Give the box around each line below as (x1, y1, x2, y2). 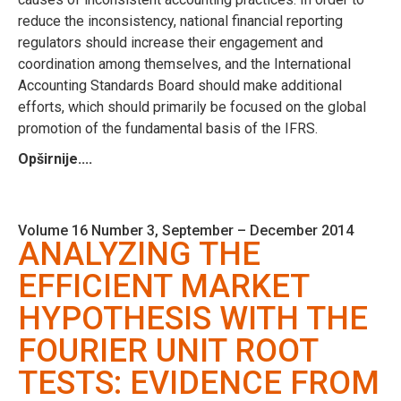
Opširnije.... (18, 149, 92, 167)
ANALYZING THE (18, 235, 260, 273)
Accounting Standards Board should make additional (18, 76, 342, 94)
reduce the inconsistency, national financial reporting (18, 12, 343, 30)
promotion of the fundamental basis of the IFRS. (18, 119, 318, 137)
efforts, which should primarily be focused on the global (18, 98, 366, 115)
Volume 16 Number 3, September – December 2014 (18, 221, 354, 239)
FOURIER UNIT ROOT (18, 331, 318, 370)
